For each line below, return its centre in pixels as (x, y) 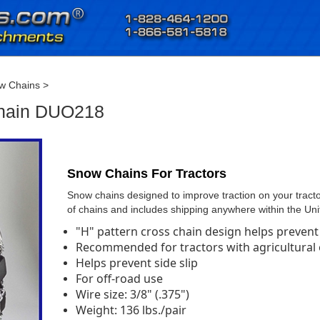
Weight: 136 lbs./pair (131, 310)
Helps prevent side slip (136, 263)
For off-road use (119, 279)
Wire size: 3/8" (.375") (132, 294)
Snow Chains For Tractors (147, 174)
